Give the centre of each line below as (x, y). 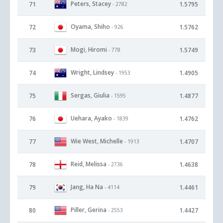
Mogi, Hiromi (89, 49)
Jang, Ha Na (87, 187)
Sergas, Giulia (90, 95)
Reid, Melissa (89, 164)
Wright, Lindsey (92, 72)
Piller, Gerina (89, 210)
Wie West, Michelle (97, 141)
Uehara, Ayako (91, 118)
